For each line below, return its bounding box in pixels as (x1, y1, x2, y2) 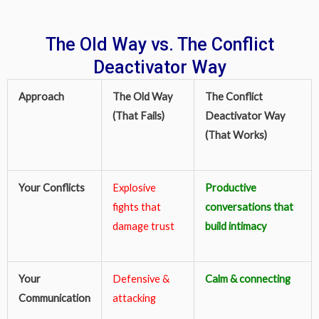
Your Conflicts (18, 181, 85, 194)
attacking (112, 291, 156, 304)
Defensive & (112, 272, 169, 285)
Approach (18, 90, 64, 103)
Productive (204, 181, 256, 194)
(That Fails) (112, 109, 164, 122)
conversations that (204, 200, 293, 213)
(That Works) (204, 128, 267, 141)
